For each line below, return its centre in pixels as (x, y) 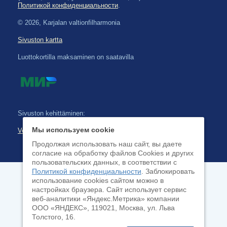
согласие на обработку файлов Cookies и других (112, 153)
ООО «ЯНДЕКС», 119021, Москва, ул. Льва (103, 208)
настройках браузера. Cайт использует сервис (109, 190)
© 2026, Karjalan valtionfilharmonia (69, 23)
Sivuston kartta (40, 40)
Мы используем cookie (73, 130)
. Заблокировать (168, 171)
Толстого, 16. (53, 217)
